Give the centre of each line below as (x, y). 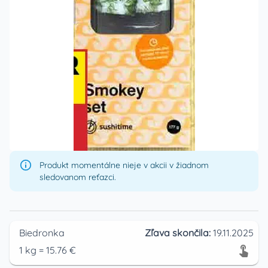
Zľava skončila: (179, 233)
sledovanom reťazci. (78, 177)
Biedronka (42, 233)
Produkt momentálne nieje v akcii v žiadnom (124, 165)
